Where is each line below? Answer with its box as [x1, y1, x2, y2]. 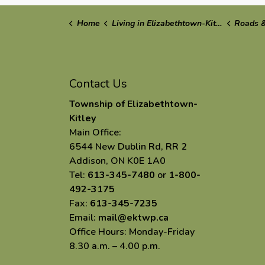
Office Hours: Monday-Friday [69, 225, 195, 238]
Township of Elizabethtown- [69, 98, 198, 111]
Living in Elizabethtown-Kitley [111, 18, 216, 29]
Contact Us [69, 76, 127, 92]
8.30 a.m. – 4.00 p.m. [69, 240, 160, 253]
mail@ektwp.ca [98, 211, 169, 224]
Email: [69, 211, 98, 224]
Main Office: [69, 126, 121, 139]
